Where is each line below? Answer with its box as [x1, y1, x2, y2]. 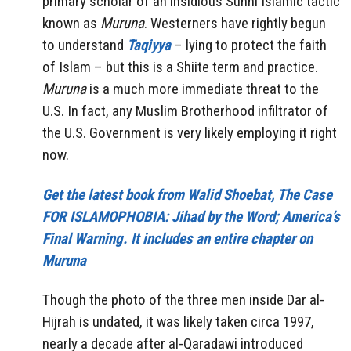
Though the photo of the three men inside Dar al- [42, 291, 324, 309]
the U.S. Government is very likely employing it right [42, 123, 337, 142]
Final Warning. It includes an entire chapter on [42, 229, 313, 248]
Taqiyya [127, 35, 171, 54]
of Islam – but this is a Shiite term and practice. [42, 57, 318, 76]
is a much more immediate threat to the [86, 79, 319, 98]
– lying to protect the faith [171, 35, 327, 54]
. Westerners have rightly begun [144, 13, 326, 32]
